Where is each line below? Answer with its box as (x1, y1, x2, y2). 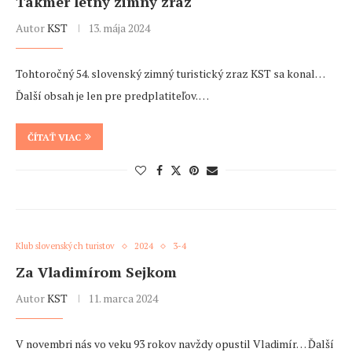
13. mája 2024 (88, 20, 150, 36)
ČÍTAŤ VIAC (27, 131, 81, 144)
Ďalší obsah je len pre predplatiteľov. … (16, 88, 209, 104)
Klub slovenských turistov (16, 240, 115, 252)
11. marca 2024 (88, 291, 158, 306)
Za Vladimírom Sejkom (16, 262, 177, 282)
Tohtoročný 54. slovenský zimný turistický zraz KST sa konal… (16, 66, 324, 82)
